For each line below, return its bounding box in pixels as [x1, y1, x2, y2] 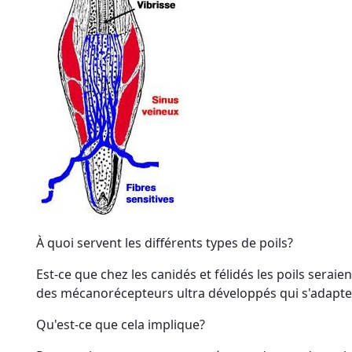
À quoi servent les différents [36, 234, 206, 252]
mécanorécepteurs [60, 284, 174, 302]
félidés [214, 266, 254, 284]
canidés [151, 266, 196, 284]
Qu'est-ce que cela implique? [36, 316, 205, 334]
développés [208, 284, 277, 302]
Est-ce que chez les [36, 266, 151, 284]
